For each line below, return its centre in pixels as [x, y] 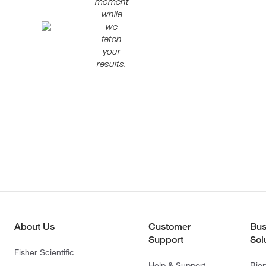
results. [112, 64]
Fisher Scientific [44, 252]
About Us [34, 226]
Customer [170, 226]
